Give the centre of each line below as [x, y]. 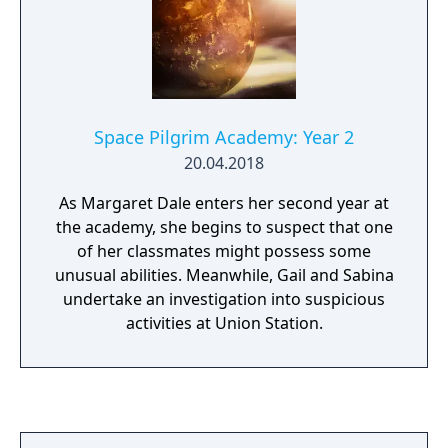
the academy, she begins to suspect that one [224, 227]
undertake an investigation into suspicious [224, 299]
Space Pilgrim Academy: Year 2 [224, 137]
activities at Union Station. [224, 323]
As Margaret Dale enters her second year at [224, 203]
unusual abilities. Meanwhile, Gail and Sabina [224, 275]
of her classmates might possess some [224, 251]
